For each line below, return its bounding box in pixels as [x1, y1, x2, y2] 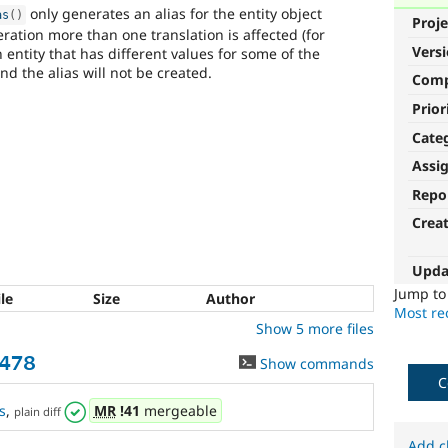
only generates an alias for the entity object [26, 3, 323, 23]
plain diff [14, 404, 61, 420]
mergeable [139, 401, 217, 421]
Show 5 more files [256, 319, 374, 339]
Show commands [256, 354, 374, 374]
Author [206, 289, 255, 309]
